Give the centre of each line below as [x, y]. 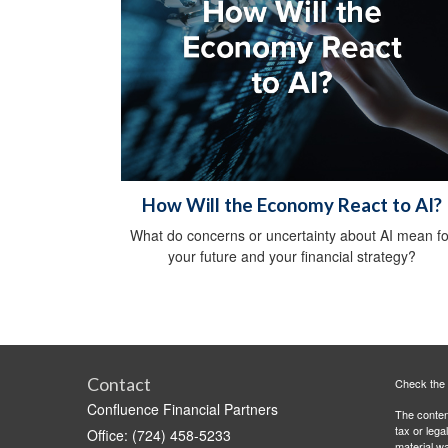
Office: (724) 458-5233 [159, 435]
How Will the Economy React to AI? [292, 205]
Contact [119, 384]
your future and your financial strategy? [292, 256]
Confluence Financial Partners [182, 409]
